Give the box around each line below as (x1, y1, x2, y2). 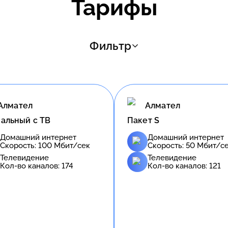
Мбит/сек (52, 140, 90, 150)
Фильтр (90, 39, 132, 52)
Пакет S (127, 115, 160, 125)
